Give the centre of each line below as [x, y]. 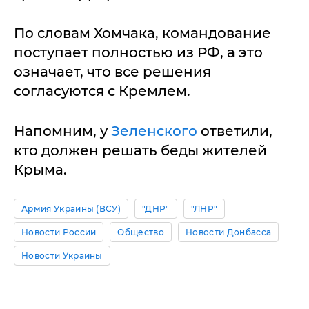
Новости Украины [62, 256]
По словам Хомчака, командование [142, 33]
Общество [141, 232]
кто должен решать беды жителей [140, 150]
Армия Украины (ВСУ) [71, 209]
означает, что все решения [112, 72]
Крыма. [40, 170]
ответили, [235, 131]
